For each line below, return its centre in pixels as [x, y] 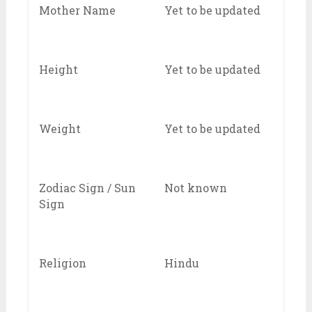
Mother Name [77, 10]
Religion [62, 263]
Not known [195, 187]
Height [58, 69]
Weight [60, 128]
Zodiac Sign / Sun [87, 187]
